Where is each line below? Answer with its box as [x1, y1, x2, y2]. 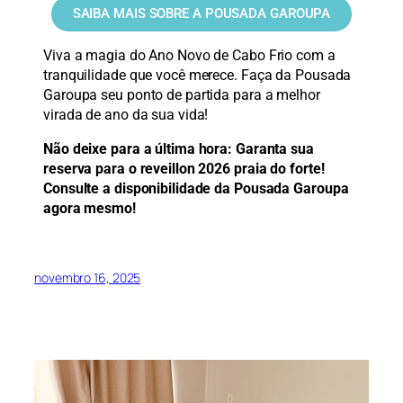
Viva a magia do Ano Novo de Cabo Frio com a [43, 46, 336, 64]
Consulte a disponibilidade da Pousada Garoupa [43, 180, 349, 198]
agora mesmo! [43, 200, 136, 218]
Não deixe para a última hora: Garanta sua [43, 140, 314, 158]
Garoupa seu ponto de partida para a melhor [43, 85, 320, 103]
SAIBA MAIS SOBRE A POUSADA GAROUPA [72, 4, 331, 22]
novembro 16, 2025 [34, 269, 141, 287]
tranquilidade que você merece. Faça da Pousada [43, 66, 352, 84]
